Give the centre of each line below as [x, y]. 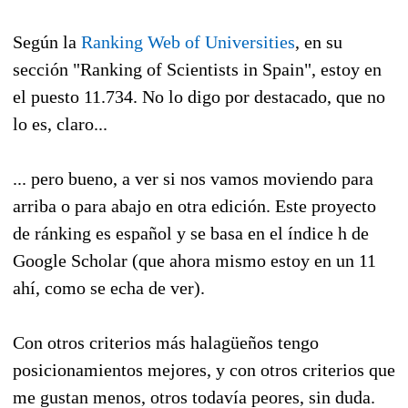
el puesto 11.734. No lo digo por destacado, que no [199, 97]
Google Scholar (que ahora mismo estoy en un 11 [194, 261]
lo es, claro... [60, 124]
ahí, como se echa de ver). [109, 288]
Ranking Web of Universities [188, 42]
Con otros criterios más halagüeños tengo [166, 343]
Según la [47, 42]
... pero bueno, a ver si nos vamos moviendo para [193, 179]
